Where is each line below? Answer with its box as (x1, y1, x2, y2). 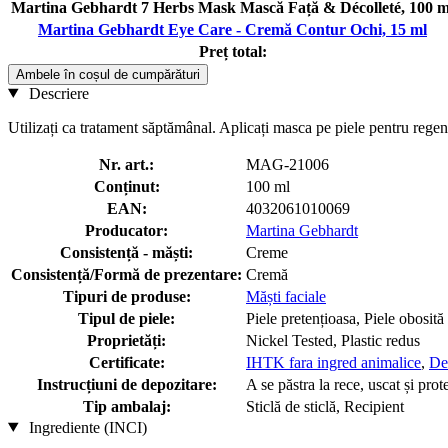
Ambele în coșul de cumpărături (16, 66, 200, 82)
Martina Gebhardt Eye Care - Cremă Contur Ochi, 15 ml (38, 20, 427, 38)
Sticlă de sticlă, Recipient (246, 397, 404, 415)
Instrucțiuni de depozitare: (36, 375, 217, 393)
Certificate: (88, 353, 165, 371)
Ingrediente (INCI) (24, 418, 147, 436)
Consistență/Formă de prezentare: (11, 265, 242, 283)
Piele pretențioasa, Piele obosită (246, 309, 444, 327)
